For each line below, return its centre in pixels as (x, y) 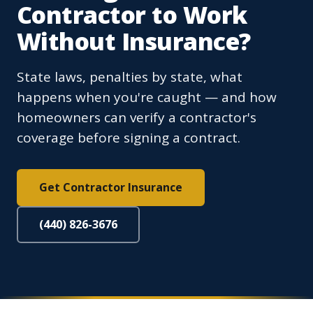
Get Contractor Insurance (111, 188)
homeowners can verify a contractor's (137, 118)
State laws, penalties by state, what (130, 77)
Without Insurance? (134, 42)
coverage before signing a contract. (129, 138)
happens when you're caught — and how (147, 97)
